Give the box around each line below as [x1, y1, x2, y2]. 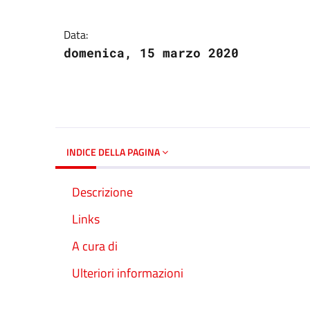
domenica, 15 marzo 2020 [64, 44, 239, 61]
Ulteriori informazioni [72, 264, 183, 283]
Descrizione [72, 182, 133, 201]
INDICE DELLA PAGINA [66, 144, 162, 159]
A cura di [72, 237, 118, 255]
